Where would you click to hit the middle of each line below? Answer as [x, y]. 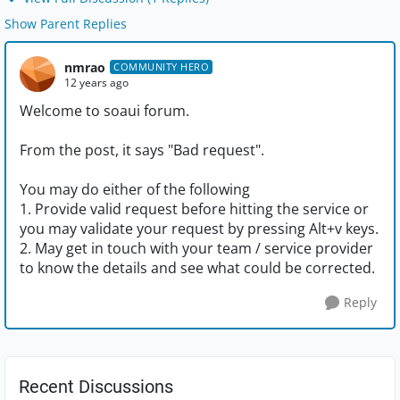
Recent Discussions [96, 387]
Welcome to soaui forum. [104, 111]
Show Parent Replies [66, 24]
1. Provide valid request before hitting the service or [194, 209]
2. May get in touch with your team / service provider [196, 249]
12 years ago [96, 82]
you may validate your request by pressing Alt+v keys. [199, 229]
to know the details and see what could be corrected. [197, 268]
